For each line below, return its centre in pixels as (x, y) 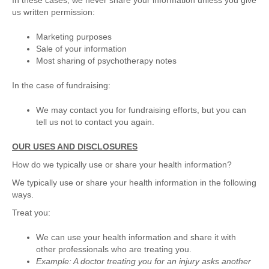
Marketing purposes (74, 37)
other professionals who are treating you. (114, 249)
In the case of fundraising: (61, 86)
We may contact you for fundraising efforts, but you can (141, 110)
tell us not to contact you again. (95, 122)
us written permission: (53, 12)
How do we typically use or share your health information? (122, 165)
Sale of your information (81, 49)
